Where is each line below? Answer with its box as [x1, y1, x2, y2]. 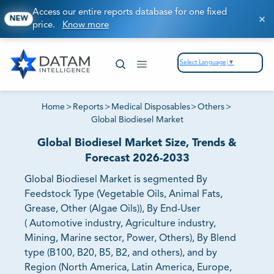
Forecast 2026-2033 [84, 153, 190, 165]
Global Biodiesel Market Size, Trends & [37, 138, 237, 149]
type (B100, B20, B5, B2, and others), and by [24, 248, 217, 259]
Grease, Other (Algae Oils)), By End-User [24, 204, 201, 215]
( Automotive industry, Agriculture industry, [24, 219, 216, 229]
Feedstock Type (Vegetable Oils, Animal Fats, [24, 190, 223, 200]
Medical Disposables [111, 103, 190, 112]
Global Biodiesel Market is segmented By [24, 175, 207, 185]
